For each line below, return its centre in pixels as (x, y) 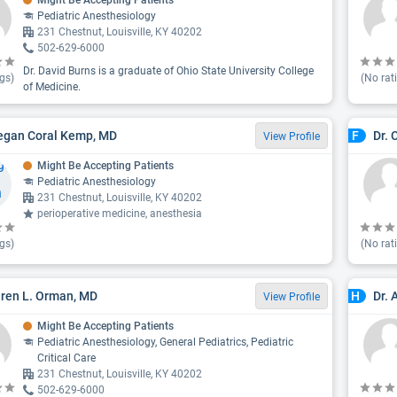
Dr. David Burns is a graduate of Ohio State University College (168, 71)
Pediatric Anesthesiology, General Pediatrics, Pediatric (165, 342)
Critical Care (66, 358)
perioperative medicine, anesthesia (120, 214)
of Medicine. (52, 87)
